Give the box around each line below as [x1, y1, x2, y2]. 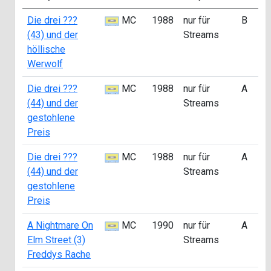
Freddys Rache [27, 249, 91, 260]
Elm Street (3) [27, 234, 85, 246]
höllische [27, 44, 65, 55]
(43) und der [27, 29, 78, 41]
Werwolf [27, 58, 63, 70]
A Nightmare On [27, 220, 93, 231]
